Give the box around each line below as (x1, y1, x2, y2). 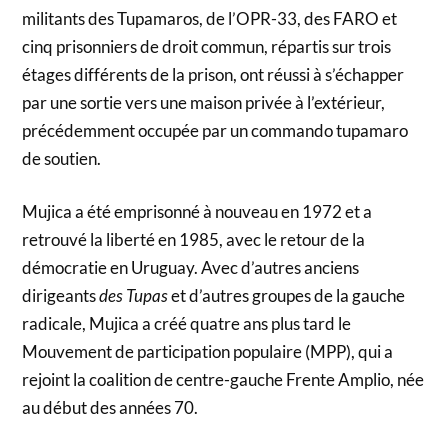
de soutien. (22, 147, 102, 169)
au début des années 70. (22, 397, 199, 419)
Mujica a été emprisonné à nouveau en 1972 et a (22, 201, 373, 223)
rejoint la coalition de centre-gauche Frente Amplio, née (22, 369, 425, 391)
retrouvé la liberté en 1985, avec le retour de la (22, 229, 366, 251)
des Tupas (99, 285, 172, 307)
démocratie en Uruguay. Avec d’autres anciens (22, 257, 360, 279)
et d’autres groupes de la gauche (171, 285, 406, 307)
